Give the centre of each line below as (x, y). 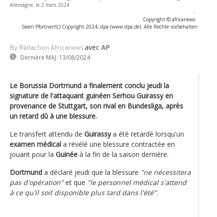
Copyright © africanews (169, 19)
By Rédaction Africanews (46, 48)
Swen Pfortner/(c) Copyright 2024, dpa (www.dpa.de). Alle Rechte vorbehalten (109, 26)
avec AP (97, 47)
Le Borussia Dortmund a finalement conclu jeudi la (89, 85)
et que (75, 182)
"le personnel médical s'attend (137, 182)
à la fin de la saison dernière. (123, 154)
